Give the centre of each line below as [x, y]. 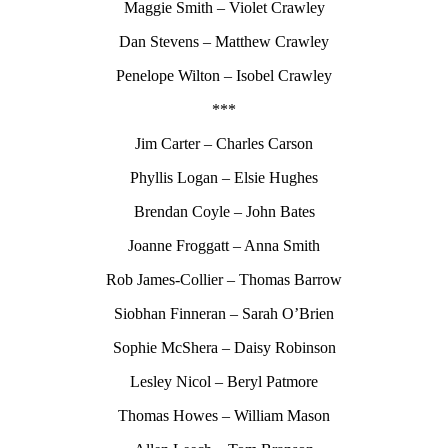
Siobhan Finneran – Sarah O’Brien [224, 313]
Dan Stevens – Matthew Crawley [224, 41]
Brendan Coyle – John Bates [224, 211]
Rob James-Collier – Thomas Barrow [224, 279]
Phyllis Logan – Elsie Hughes [224, 177]
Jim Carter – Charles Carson [224, 143]
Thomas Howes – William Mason [224, 415]
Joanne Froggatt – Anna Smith [224, 245]
